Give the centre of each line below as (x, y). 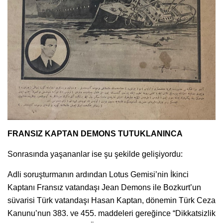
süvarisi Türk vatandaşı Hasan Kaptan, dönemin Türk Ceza (111, 201)
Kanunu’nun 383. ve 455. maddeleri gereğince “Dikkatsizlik (111, 214)
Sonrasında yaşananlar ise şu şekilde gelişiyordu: (95, 154)
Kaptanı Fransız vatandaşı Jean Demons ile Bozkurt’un (104, 188)
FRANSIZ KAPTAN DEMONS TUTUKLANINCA (95, 134)
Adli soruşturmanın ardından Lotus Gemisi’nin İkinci (98, 175)
